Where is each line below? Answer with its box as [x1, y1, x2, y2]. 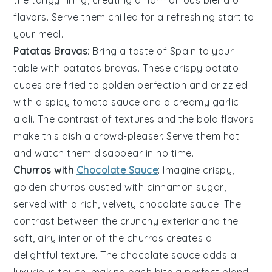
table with [13, 62, 63, 75]
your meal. [13, 28, 64, 41]
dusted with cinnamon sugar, [86, 181, 226, 194]
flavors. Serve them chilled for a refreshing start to [13, 11, 254, 24]
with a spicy [13, 96, 73, 109]
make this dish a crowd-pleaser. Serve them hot [13, 130, 240, 143]
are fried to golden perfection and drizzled [42, 79, 248, 92]
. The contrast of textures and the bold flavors [32, 113, 254, 126]
